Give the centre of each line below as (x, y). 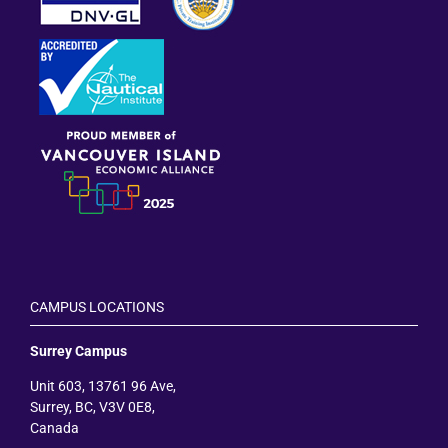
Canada (54, 427)
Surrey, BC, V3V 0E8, (92, 406)
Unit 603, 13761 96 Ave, (103, 385)
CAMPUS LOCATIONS (97, 306)
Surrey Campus (78, 350)
